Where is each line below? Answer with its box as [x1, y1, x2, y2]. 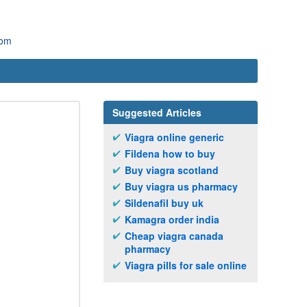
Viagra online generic [125, 130, 224, 144]
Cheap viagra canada [125, 229, 223, 243]
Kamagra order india [125, 212, 219, 226]
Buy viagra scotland [125, 163, 219, 177]
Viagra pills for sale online [125, 258, 247, 272]
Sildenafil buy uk [125, 196, 204, 210]
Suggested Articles [112, 106, 201, 119]
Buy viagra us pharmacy [125, 180, 238, 193]
